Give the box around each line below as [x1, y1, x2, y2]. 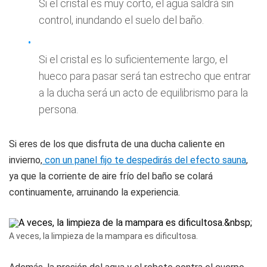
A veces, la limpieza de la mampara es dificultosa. [9, 231, 198, 241]
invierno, [9, 154, 42, 166]
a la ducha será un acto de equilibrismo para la [39, 86, 248, 99]
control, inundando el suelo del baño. [39, 14, 204, 26]
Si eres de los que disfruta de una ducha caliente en [9, 138, 225, 150]
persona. [39, 103, 78, 116]
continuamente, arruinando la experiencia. [9, 187, 180, 198]
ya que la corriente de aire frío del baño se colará [9, 170, 213, 182]
